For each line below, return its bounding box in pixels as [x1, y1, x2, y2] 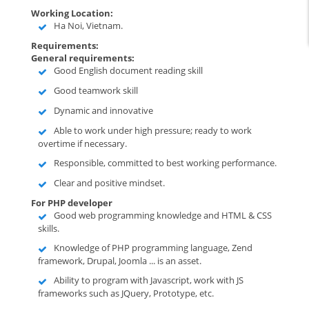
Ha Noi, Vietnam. [54, 19, 123, 32]
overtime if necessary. [38, 137, 127, 150]
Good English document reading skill [54, 64, 203, 77]
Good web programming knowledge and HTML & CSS [54, 209, 272, 221]
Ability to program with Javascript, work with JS [54, 274, 243, 286]
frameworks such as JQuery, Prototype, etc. [38, 287, 214, 299]
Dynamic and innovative [54, 104, 153, 117]
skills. [38, 222, 59, 235]
